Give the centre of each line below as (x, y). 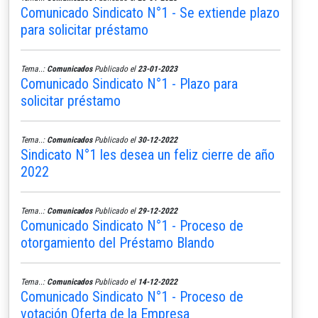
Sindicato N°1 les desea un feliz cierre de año (148, 154)
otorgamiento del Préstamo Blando (117, 242)
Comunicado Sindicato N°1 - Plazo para (129, 83)
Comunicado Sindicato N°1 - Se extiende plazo (150, 12)
